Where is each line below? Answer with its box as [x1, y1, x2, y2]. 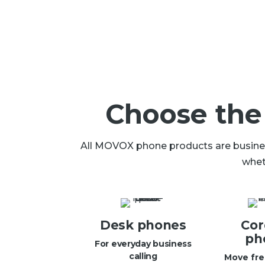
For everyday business [95, 238, 192, 250]
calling [128, 251, 157, 262]
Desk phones [100, 218, 186, 233]
